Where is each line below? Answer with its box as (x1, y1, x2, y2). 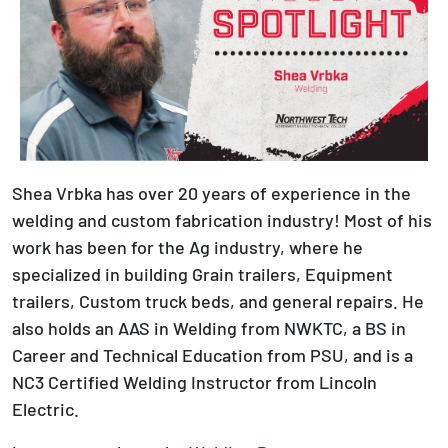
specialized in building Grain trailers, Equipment (12, 260, 393, 285)
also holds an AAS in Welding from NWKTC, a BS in (12, 314, 406, 339)
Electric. (12, 395, 79, 420)
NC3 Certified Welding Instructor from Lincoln (12, 368, 377, 393)
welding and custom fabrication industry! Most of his (12, 206, 432, 231)
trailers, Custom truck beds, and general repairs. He (12, 287, 424, 312)
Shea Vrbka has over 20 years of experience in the (12, 179, 411, 204)
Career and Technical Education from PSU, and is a (12, 341, 413, 366)
